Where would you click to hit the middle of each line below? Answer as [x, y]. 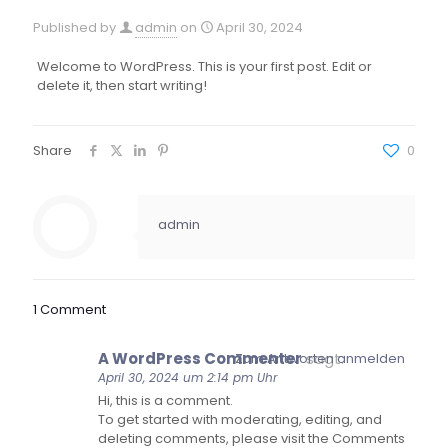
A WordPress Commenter [200, 358]
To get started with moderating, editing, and [240, 419]
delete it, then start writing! [121, 85]
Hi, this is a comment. [165, 400]
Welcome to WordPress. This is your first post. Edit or [204, 66]
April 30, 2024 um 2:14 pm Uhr [187, 377]
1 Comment [69, 309]
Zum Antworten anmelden [320, 358]
